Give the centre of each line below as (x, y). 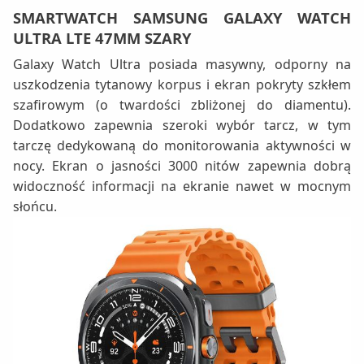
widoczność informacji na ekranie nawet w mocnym (182, 186)
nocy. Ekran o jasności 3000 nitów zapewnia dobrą (182, 166)
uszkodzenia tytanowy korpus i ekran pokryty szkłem (182, 85)
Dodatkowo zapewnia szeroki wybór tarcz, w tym (182, 126)
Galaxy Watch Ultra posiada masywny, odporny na (182, 65)
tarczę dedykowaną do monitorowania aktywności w (182, 146)
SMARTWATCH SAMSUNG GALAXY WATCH (182, 18)
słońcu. (35, 207)
